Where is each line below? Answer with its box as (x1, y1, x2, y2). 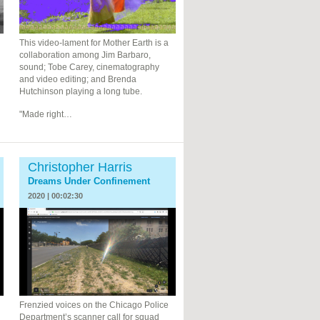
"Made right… (19, 109, 73, 120)
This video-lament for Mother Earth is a (19, 38, 169, 49)
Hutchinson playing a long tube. (19, 86, 143, 97)
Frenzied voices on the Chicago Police (19, 299, 169, 310)
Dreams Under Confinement (28, 176, 151, 187)
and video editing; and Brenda (19, 74, 137, 85)
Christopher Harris (28, 160, 133, 175)
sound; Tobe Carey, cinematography (19, 62, 160, 73)
